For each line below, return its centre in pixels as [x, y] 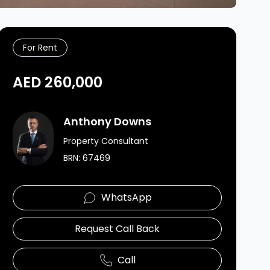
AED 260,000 [58, 82]
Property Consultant [106, 141]
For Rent [40, 48]
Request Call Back [118, 229]
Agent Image [43, 118]
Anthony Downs [108, 121]
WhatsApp [126, 197]
